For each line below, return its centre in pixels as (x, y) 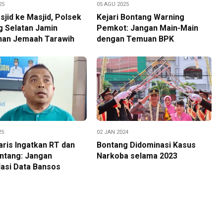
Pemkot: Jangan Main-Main (147, 28)
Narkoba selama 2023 (137, 156)
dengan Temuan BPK (135, 39)
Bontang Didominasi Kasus (146, 145)
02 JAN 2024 (112, 132)
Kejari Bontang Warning (140, 17)
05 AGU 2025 (112, 4)
